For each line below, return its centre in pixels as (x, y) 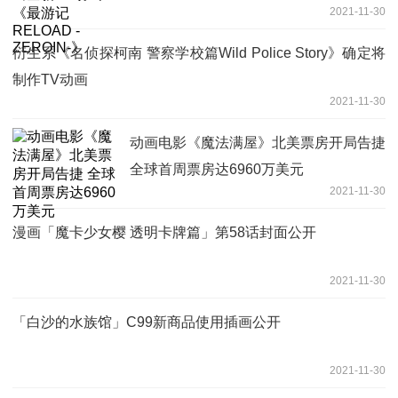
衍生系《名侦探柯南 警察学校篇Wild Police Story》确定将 (199, 52)
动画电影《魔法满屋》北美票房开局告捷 (258, 142)
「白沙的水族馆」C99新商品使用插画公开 (147, 322)
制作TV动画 (50, 79)
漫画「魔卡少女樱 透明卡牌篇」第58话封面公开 (164, 232)
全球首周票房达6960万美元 (217, 169)
